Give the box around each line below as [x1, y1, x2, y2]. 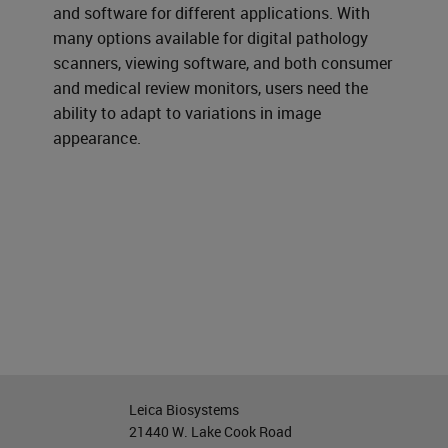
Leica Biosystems [129, 400, 240, 419]
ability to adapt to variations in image [53, 102, 322, 124]
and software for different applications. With [53, 2, 371, 24]
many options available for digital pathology [53, 27, 369, 49]
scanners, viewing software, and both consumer [53, 52, 393, 74]
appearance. [53, 127, 142, 149]
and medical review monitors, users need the [53, 77, 369, 99]
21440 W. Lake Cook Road [129, 422, 293, 441]
